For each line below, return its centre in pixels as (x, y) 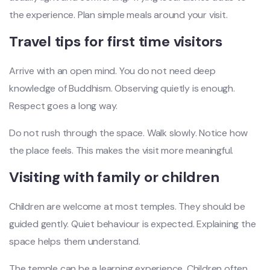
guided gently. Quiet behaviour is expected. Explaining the (133, 224)
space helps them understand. (75, 241)
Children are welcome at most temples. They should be (127, 206)
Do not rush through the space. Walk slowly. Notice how (129, 133)
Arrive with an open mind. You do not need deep (112, 71)
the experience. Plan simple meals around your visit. (118, 14)
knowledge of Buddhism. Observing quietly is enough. (122, 88)
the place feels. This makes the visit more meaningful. (121, 150)
